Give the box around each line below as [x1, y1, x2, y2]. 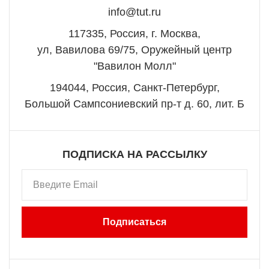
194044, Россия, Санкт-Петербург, [49, 82, 220, 94]
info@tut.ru [108, 6, 161, 18]
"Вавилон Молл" [93, 60, 176, 72]
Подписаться [103, 217, 166, 227]
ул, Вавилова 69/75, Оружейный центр [37, 44, 232, 56]
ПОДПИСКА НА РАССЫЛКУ [62, 148, 207, 160]
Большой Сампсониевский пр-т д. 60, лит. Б [25, 98, 244, 110]
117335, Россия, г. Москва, [68, 28, 201, 40]
